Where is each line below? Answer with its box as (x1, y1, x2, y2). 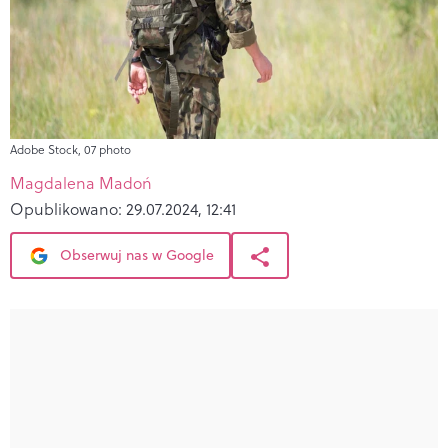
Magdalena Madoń (10, 171, 152, 194)
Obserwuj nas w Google (56, 244, 214, 265)
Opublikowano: (10, 197, 126, 220)
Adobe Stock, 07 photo (10, 140, 131, 158)
